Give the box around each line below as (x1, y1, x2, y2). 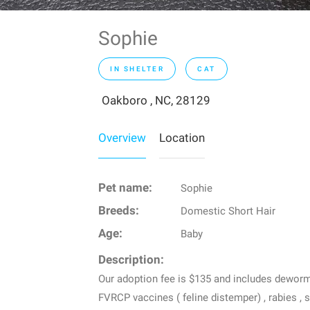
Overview (98, 131, 146, 145)
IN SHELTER (110, 65, 164, 73)
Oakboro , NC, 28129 (102, 93, 210, 107)
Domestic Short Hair (180, 205, 275, 217)
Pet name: (98, 181, 152, 194)
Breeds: (98, 204, 139, 217)
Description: (98, 253, 164, 266)
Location (159, 131, 205, 145)
